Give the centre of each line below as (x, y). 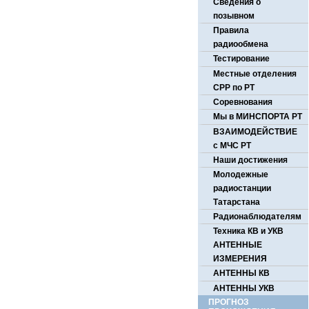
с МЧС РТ (232, 145)
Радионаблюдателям (257, 216)
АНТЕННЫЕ (237, 245)
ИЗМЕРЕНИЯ (240, 259)
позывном (233, 16)
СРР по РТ (233, 87)
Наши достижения (250, 160)
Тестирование (241, 59)
